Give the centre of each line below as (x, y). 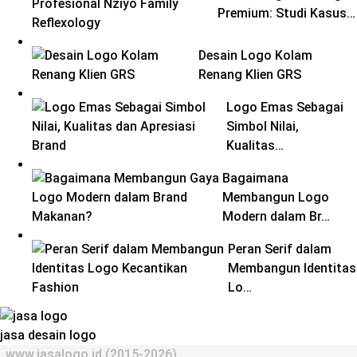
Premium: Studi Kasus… (286, 14)
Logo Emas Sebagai (285, 108)
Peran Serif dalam (280, 249)
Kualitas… (255, 146)
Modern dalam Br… (276, 217)
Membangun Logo (276, 198)
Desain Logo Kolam (255, 56)
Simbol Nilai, (263, 127)
